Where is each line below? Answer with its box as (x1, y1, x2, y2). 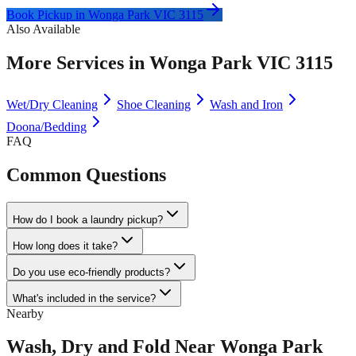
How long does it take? (13, 239, 118, 252)
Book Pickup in (6, 7, 88, 21)
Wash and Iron (210, 97, 283, 111)
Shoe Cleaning (117, 97, 191, 111)
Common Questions (6, 164, 166, 185)
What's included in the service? (13, 292, 156, 304)
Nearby (6, 306, 44, 320)
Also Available (6, 21, 80, 36)
